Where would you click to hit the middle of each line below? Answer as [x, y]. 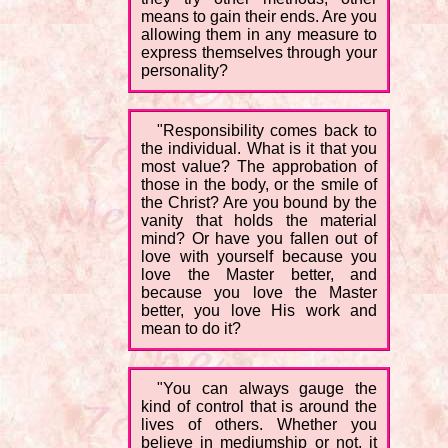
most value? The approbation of [259, 167]
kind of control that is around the [259, 407]
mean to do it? [191, 329]
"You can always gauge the [267, 389]
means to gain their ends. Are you [259, 17]
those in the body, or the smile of [259, 185]
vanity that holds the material [259, 221]
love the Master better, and [259, 275]
